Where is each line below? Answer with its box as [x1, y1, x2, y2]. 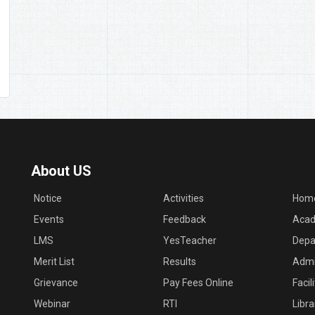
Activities [163, 193, 204, 204]
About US [31, 162, 91, 179]
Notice [34, 193, 62, 204]
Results [163, 256, 196, 267]
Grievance [34, 277, 78, 288]
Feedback [163, 214, 206, 225]
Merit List [34, 256, 75, 267]
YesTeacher [163, 235, 217, 246]
